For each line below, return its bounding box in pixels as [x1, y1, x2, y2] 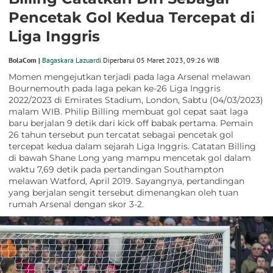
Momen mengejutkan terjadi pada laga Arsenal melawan [9, 71, 250, 83]
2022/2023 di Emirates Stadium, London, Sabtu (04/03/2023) [9, 94, 263, 106]
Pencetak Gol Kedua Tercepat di [9, 9, 255, 27]
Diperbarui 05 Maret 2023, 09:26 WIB [103, 55, 219, 65]
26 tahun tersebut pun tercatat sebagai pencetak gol [9, 129, 233, 141]
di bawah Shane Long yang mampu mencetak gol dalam [9, 152, 251, 164]
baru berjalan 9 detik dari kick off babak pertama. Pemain [9, 118, 253, 129]
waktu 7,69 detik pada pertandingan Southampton [9, 164, 224, 175]
